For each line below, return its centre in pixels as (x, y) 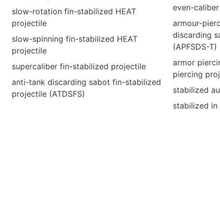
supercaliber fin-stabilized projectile (79, 66)
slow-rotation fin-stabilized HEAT (74, 11)
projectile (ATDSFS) (48, 94)
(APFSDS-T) (195, 47)
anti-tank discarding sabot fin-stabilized (86, 82)
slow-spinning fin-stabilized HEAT (75, 39)
